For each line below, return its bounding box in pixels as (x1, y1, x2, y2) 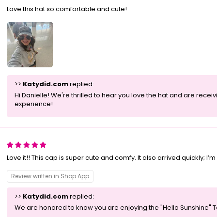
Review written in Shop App (11, 172, 89, 181)
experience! (14, 99, 53, 109)
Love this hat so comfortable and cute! (6, 4, 127, 14)
